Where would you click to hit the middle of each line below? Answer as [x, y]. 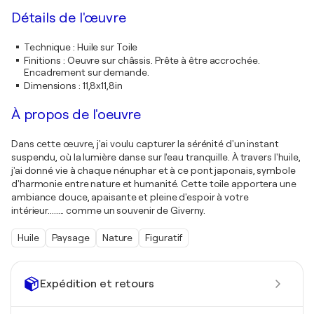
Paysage [70, 238]
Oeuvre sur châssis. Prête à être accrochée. [163, 60]
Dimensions [50, 86]
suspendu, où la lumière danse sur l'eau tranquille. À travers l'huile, [156, 157]
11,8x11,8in [102, 86]
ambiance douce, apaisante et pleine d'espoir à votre [130, 197]
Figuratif [164, 238]
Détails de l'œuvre [69, 18]
